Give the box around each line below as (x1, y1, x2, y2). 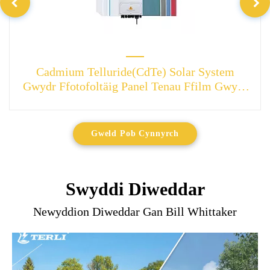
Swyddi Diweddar (65, 179, 205, 199)
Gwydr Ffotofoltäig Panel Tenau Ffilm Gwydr (22, 80, 248, 93)
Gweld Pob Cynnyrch (90, 129, 180, 139)
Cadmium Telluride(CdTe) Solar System (36, 65, 234, 79)
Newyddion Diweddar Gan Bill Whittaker (33, 205, 237, 219)
